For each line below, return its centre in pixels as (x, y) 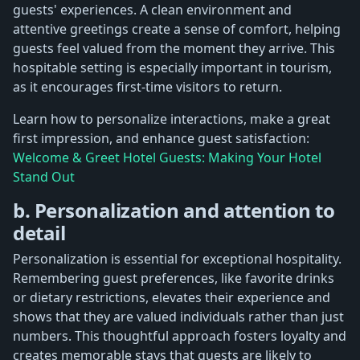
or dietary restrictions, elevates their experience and (172, 297)
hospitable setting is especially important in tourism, (172, 67)
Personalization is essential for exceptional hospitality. (177, 258)
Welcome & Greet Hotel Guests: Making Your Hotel (167, 157)
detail (39, 232)
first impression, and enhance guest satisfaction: (161, 138)
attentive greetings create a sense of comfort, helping (177, 29)
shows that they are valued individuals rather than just (178, 316)
